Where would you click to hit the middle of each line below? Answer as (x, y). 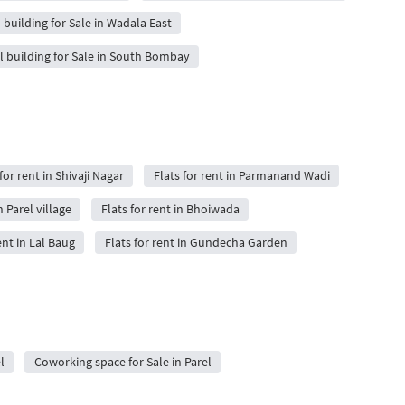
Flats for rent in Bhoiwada (170, 209)
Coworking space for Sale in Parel (122, 362)
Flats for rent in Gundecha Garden (196, 242)
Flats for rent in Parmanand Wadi (241, 175)
